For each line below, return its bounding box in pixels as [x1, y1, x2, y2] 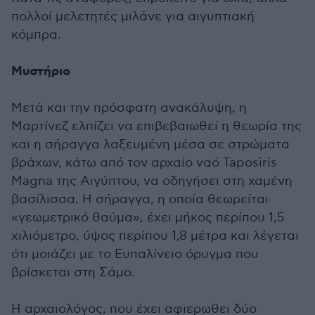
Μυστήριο [11, 63, 70, 80]
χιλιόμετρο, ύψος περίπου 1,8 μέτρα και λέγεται [11, 228, 299, 243]
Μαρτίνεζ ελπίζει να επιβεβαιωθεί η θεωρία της [11, 118, 302, 134]
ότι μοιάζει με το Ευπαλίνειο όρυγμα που [11, 246, 259, 262]
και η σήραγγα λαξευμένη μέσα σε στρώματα [11, 136, 290, 152]
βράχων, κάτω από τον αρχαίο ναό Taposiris [11, 155, 277, 170]
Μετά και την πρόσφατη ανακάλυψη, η [11, 100, 247, 115]
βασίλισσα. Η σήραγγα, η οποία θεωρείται [11, 191, 269, 207]
